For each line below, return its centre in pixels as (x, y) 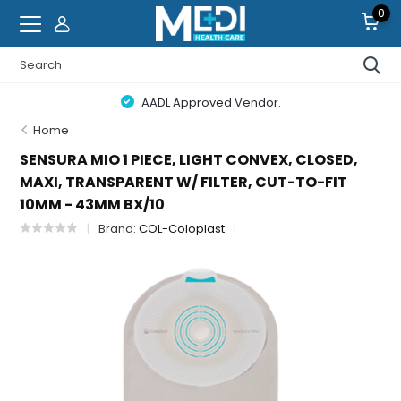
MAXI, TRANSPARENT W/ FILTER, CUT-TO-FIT (184, 182)
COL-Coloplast (182, 229)
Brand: (119, 229)
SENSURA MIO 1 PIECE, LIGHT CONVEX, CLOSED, (189, 160)
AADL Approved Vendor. (209, 102)
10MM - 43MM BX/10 (93, 205)
